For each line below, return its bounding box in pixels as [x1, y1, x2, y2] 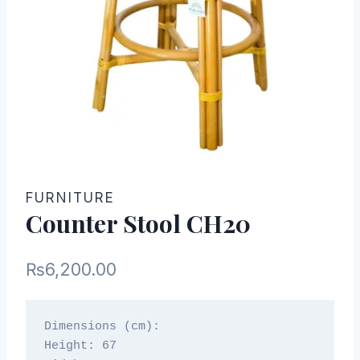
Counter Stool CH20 [26, 207, 251, 240]
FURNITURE [26, 190, 115, 207]
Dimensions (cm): [43, 320, 160, 334]
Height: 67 [43, 339, 117, 354]
